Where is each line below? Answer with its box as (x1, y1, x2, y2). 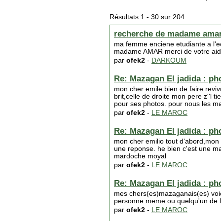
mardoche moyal (114, 152, 166, 160)
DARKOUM (151, 57, 186, 64)
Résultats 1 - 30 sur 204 (110, 13, 184, 21)
